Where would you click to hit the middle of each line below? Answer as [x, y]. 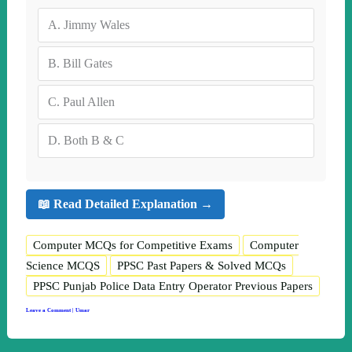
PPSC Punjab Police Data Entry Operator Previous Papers [172, 286]
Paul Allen [88, 101]
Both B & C [93, 140]
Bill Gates [87, 63]
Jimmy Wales [96, 24]
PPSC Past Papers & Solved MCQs [201, 265]
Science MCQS [62, 265]
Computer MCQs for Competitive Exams [132, 245]
